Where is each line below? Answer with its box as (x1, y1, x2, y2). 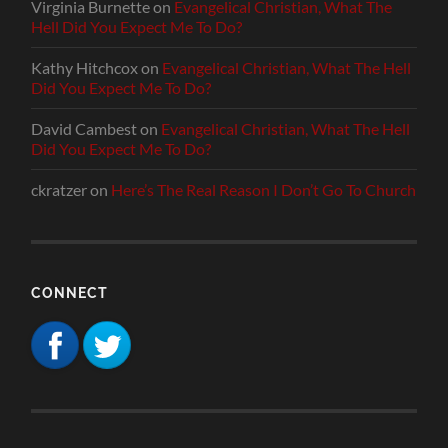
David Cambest (31, 119, 138, 139)
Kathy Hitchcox (31, 58, 139, 78)
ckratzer (31, 180, 88, 200)
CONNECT (31, 284, 109, 302)
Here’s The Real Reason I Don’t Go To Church (111, 180, 417, 200)
